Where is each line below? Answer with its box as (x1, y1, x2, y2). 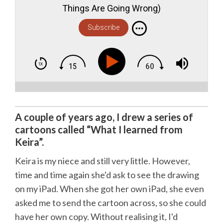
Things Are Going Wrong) (62, 3, 161, 14)
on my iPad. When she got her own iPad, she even (15, 183, 204, 195)
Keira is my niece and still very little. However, (15, 155, 190, 167)
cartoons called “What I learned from (15, 123, 183, 135)
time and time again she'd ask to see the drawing (15, 169, 199, 181)
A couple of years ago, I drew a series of (15, 111, 193, 123)
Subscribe (87, 23, 119, 32)
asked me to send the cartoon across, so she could (15, 197, 206, 209)
